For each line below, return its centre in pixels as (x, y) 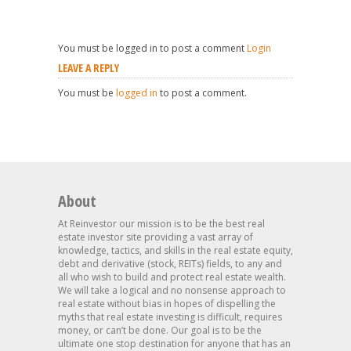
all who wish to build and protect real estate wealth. (172, 277)
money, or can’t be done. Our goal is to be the (160, 330)
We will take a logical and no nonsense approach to (172, 290)
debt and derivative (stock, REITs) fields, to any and (170, 264)
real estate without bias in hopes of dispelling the (167, 304)
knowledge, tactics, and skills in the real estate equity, (175, 250)
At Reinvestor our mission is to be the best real (161, 224)
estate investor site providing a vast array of (156, 237)
